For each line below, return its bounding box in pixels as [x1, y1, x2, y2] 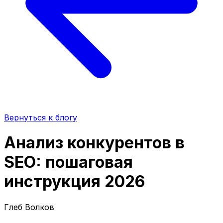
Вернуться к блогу [4, 112, 77, 122]
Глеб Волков [4, 202, 54, 212]
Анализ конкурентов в [4, 133, 185, 153]
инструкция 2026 [4, 172, 145, 192]
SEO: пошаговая [4, 152, 133, 172]
